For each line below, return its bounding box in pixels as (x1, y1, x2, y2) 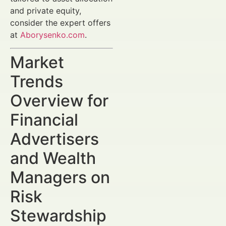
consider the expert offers (10, 17, 110, 28)
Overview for (10, 90, 108, 110)
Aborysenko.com (20, 29, 85, 40)
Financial (10, 109, 78, 130)
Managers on (10, 167, 110, 187)
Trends (10, 71, 63, 91)
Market (10, 52, 64, 72)
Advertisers (10, 129, 99, 149)
